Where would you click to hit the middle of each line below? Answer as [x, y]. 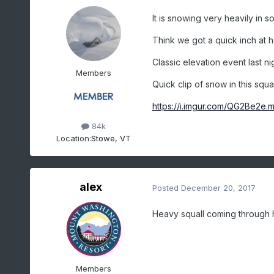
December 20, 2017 [218, 187]
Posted [166, 187]
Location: [73, 138]
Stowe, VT [111, 138]
